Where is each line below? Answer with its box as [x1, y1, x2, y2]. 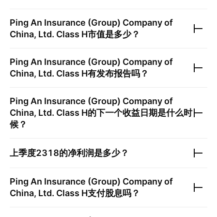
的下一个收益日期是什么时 [88, 108, 192, 118]
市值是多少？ [88, 29, 140, 39]
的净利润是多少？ [59, 148, 129, 158]
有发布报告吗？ [88, 68, 149, 78]
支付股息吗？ [88, 188, 140, 198]
